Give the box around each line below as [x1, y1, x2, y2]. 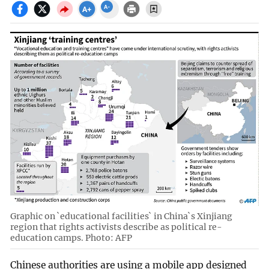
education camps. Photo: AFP [10, 232, 133, 244]
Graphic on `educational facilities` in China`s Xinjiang [10, 211, 233, 222]
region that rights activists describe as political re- [10, 222, 223, 233]
